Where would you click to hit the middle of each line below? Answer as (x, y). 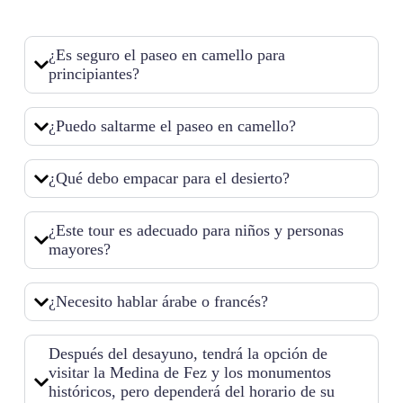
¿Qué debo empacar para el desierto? (169, 179)
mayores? (79, 250)
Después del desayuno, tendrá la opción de (188, 354)
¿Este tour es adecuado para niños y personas (196, 231)
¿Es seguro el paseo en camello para (166, 55)
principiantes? (94, 74)
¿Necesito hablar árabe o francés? (158, 302)
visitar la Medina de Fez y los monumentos (189, 373)
